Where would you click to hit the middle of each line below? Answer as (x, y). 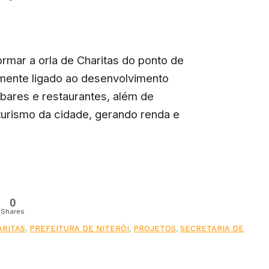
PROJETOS (155, 228)
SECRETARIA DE (212, 228)
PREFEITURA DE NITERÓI (80, 228)
